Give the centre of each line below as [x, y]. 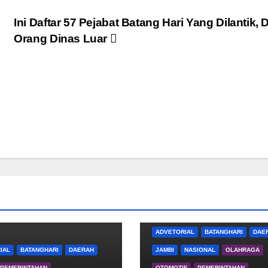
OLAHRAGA [242, 249]
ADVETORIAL [175, 232]
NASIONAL [200, 249]
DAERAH [81, 249]
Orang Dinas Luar [62, 38]
